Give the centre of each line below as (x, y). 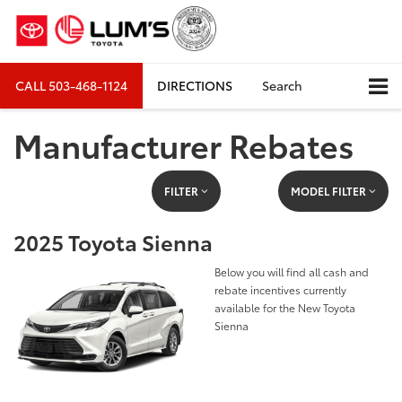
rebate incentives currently (280, 290)
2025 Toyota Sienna (113, 242)
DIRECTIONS (195, 85)
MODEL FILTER (329, 191)
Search (282, 85)
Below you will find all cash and (292, 272)
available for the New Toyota (285, 308)
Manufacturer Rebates (184, 144)
